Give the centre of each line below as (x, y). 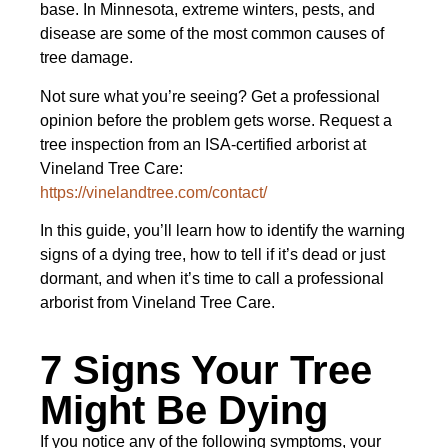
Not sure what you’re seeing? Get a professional (210, 96)
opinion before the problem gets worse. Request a (216, 120)
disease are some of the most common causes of (212, 34)
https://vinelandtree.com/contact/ (153, 192)
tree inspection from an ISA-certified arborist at (203, 144)
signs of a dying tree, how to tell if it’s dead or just (212, 255)
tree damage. (86, 58)
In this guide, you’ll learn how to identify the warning (222, 231)
